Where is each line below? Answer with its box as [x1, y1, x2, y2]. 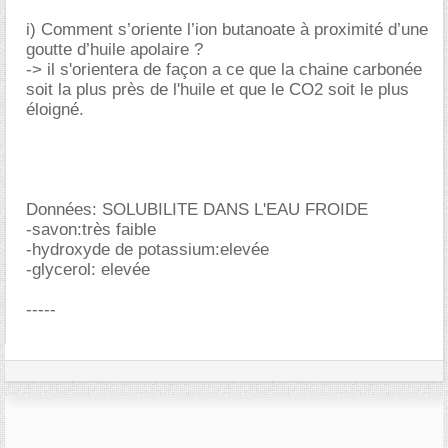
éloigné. [26, 100, 84, 119]
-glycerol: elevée [26, 260, 150, 279]
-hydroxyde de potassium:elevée [26, 240, 269, 259]
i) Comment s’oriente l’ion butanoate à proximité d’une [26, 20, 428, 39]
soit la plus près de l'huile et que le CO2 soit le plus [26, 80, 409, 99]
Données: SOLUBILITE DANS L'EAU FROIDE [26, 200, 368, 219]
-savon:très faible [26, 220, 156, 239]
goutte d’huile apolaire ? [26, 40, 203, 59]
